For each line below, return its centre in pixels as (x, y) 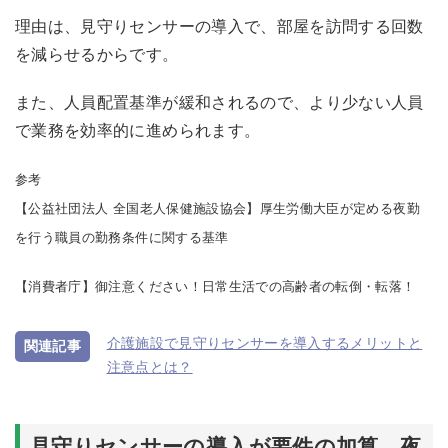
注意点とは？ (149, 366)
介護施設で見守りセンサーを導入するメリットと (264, 342)
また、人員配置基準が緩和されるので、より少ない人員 (219, 102)
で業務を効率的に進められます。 (138, 130)
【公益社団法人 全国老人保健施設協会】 (137, 208)
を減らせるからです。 (97, 54)
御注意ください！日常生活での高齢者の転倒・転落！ (257, 286)
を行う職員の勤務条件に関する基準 (122, 237)
